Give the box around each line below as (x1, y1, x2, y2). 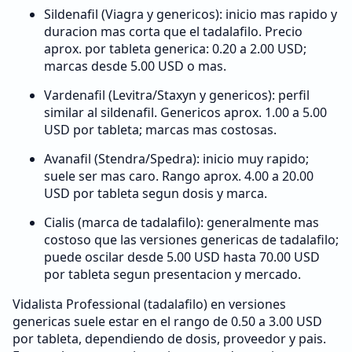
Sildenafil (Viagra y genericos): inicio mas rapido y (44, 5, 337, 23)
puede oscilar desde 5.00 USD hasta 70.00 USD (44, 248, 320, 266)
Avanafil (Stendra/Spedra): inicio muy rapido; (44, 150, 309, 167)
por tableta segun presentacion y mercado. (44, 266, 301, 283)
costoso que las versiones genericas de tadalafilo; (44, 231, 339, 248)
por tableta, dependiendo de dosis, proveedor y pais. (13, 330, 326, 347)
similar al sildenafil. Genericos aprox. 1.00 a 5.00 (44, 104, 327, 121)
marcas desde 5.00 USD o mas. (44, 57, 226, 75)
